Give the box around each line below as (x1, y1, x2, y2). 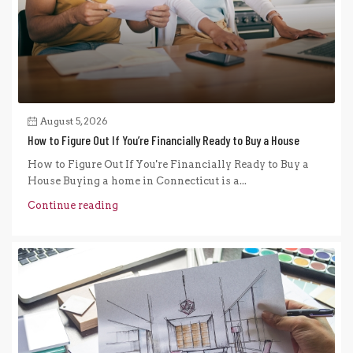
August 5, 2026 (40, 115, 108, 128)
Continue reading (28, 199, 118, 212)
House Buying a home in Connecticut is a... (28, 175, 247, 188)
